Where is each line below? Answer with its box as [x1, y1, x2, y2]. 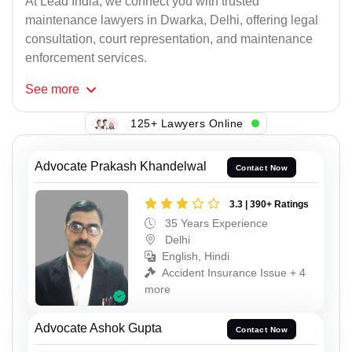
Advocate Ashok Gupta [35, 321, 162, 335]
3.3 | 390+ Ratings [229, 198, 309, 210]
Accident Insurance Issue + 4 [162, 266, 306, 279]
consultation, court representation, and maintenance [25, 32, 313, 46]
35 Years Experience [162, 216, 268, 229]
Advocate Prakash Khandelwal [35, 159, 207, 174]
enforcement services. [25, 51, 147, 65]
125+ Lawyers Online [130, 116, 244, 130]
